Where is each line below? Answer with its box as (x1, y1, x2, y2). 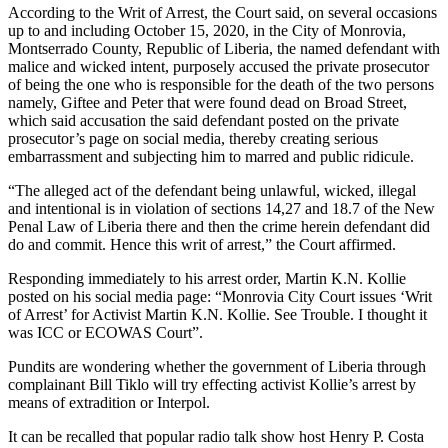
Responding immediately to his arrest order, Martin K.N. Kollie (8, 269, 406, 287)
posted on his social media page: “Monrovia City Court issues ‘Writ (8, 287, 432, 305)
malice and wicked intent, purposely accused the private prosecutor (8, 57, 429, 75)
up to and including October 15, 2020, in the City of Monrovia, (8, 21, 406, 39)
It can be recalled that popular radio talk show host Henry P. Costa (8, 427, 424, 445)
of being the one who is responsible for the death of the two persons (8, 75, 434, 93)
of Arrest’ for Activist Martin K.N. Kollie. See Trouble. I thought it (8, 305, 427, 323)
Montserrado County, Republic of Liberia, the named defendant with (8, 39, 440, 57)
